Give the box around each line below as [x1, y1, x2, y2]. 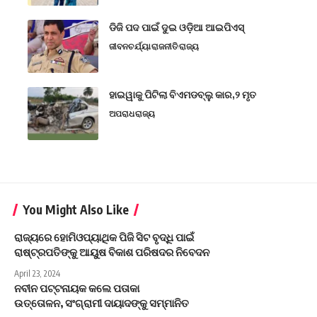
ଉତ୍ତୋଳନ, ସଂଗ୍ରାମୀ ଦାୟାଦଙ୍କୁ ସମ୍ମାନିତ [14, 296, 189, 310]
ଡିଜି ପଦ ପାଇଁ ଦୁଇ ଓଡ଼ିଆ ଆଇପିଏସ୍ [109, 21, 244, 34]
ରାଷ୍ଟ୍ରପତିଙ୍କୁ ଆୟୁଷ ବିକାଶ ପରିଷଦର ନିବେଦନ [14, 246, 209, 259]
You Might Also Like [23, 202, 129, 218]
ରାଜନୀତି [151, 41, 178, 52]
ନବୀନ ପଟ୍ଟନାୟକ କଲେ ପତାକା [14, 282, 139, 295]
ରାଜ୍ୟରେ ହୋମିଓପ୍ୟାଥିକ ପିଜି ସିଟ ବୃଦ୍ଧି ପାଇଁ [14, 231, 194, 244]
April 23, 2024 [14, 268, 60, 279]
